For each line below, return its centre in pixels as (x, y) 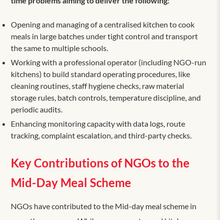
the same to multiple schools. (60, 48)
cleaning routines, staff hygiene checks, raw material (98, 85)
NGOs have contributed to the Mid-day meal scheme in (104, 206)
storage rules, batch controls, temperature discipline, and (106, 97)
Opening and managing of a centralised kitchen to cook (103, 24)
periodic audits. (37, 109)
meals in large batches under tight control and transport (105, 36)
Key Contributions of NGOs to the (100, 163)
